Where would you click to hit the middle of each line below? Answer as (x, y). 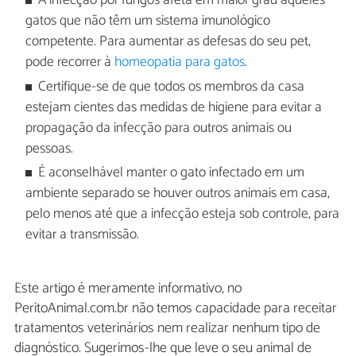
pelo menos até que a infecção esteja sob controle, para (182, 214)
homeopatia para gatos (179, 63)
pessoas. (49, 149)
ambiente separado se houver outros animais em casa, (177, 193)
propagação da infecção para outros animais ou (158, 128)
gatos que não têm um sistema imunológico (147, 21)
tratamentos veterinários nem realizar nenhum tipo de (167, 328)
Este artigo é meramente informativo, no (128, 288)
